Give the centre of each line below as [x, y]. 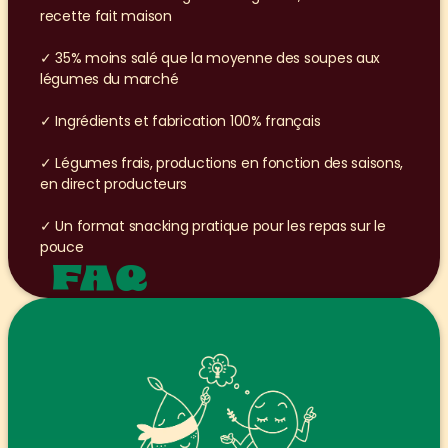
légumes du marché [109, 79]
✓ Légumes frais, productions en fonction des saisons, [222, 163]
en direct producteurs [114, 184]
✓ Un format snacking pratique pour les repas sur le [213, 226]
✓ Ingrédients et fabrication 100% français [180, 121]
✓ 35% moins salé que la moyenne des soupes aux [210, 58]
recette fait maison [106, 16]
